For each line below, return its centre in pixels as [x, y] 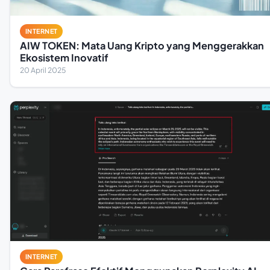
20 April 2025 [43, 70]
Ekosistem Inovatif [64, 58]
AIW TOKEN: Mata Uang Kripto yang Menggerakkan [142, 46]
